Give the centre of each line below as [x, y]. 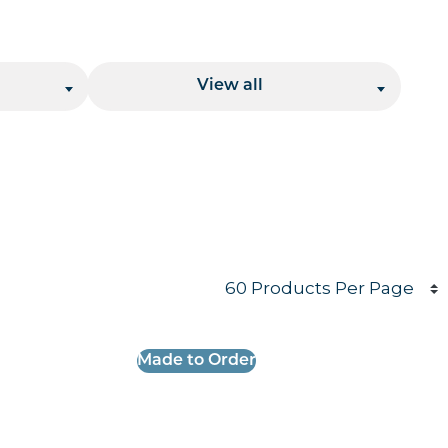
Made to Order [197, 361]
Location [244, 42]
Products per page [310, 269]
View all [230, 86]
